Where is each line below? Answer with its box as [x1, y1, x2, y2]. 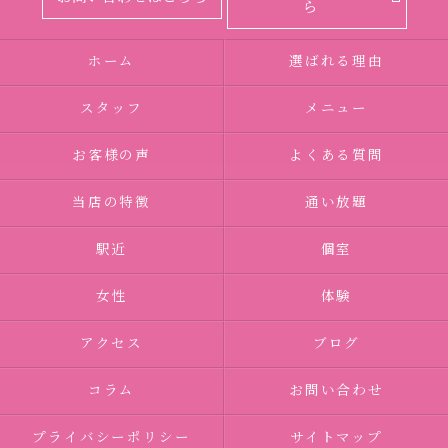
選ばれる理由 [288, 53, 385, 71]
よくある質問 [288, 147, 385, 165]
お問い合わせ [288, 382, 385, 400]
